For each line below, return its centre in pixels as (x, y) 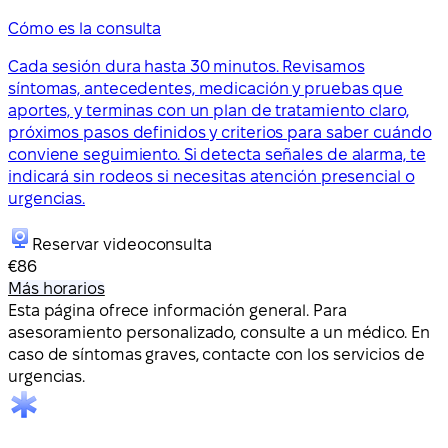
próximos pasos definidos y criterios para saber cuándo (220, 132)
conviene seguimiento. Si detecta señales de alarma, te (217, 154)
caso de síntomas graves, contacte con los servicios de (216, 354)
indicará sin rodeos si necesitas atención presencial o (211, 176)
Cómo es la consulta (85, 28)
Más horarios (56, 288)
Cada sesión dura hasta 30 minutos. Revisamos (186, 66)
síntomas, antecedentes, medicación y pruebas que (206, 88)
